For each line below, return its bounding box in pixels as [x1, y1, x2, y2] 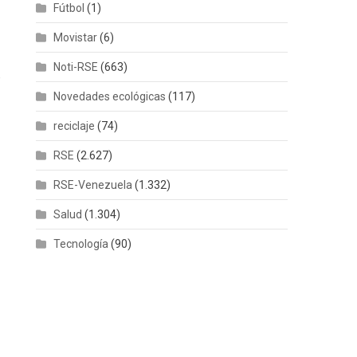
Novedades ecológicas [53, 89, 167, 103]
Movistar [53, 30, 98, 44]
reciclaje [53, 119, 96, 132]
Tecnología [53, 237, 109, 250]
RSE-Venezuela [53, 178, 133, 191]
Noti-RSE [53, 60, 99, 73]
